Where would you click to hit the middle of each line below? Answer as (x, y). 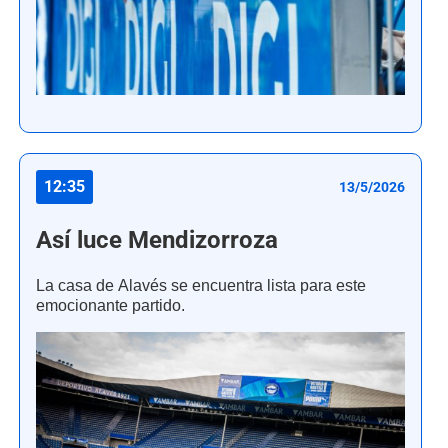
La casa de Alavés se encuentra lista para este (201, 285)
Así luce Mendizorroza (157, 239)
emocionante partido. (110, 305)
